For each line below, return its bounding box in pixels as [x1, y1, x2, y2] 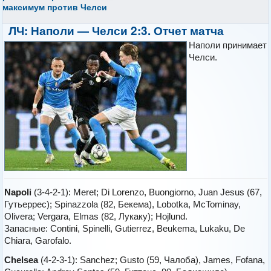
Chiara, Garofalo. [4, 235, 72, 246]
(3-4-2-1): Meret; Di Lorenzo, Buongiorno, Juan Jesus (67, [31, 186, 263, 197]
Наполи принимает [189, 39, 267, 50]
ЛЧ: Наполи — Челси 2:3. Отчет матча [8, 22, 224, 39]
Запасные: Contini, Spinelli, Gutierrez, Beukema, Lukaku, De [4, 223, 246, 233]
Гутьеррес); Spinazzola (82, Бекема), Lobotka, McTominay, [4, 198, 241, 209]
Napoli [4, 186, 32, 197]
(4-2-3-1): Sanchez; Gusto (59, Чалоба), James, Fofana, [38, 254, 266, 265]
